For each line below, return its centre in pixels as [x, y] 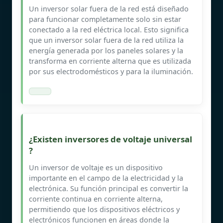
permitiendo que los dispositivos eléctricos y [104, 209]
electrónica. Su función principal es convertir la [109, 188]
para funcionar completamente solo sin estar [105, 19]
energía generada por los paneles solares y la [106, 50]
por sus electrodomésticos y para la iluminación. [111, 71]
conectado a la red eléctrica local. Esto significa [109, 29]
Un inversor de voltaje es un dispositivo [96, 167]
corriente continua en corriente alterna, [96, 199]
